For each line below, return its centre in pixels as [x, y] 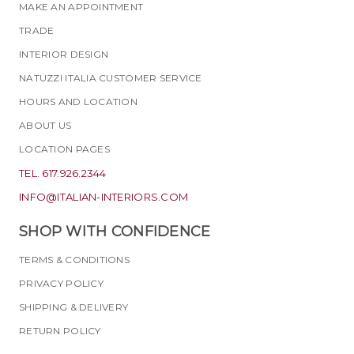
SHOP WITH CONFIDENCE [115, 232]
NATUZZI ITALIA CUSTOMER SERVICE [111, 78]
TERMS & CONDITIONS [75, 260]
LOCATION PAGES [64, 149]
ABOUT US [45, 126]
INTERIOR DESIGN [64, 55]
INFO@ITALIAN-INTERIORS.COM [104, 197]
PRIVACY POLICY [61, 284]
